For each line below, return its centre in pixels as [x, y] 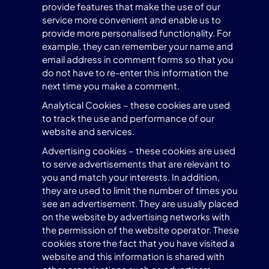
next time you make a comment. [111, 86]
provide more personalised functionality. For [137, 33]
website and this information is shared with [133, 256]
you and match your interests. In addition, [131, 177]
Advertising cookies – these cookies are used [139, 150]
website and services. [88, 131]
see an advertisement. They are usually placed [140, 203]
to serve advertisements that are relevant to [136, 164]
